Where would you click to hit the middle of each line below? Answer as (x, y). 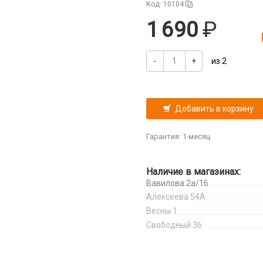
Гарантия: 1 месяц (178, 136)
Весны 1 (161, 211)
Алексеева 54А (176, 197)
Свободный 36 (174, 225)
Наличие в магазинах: (193, 172)
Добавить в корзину (214, 109)
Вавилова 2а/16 (177, 183)
